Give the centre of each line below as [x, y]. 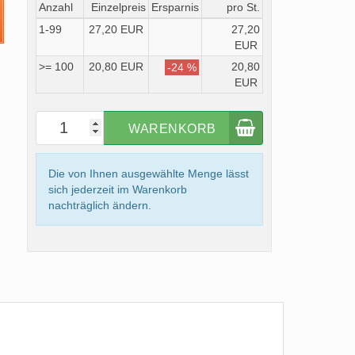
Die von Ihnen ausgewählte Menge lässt [148, 174]
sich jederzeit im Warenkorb [117, 189]
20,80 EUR [116, 67]
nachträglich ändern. [99, 205]
